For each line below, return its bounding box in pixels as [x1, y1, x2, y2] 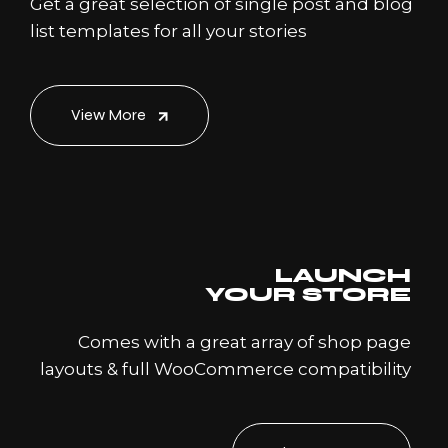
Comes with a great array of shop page [78, 331, 411, 352]
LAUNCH [275, 263, 411, 287]
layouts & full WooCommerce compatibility [40, 358, 411, 379]
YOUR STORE [205, 282, 411, 306]
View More [71, 104, 149, 124]
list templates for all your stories [30, 20, 307, 41]
